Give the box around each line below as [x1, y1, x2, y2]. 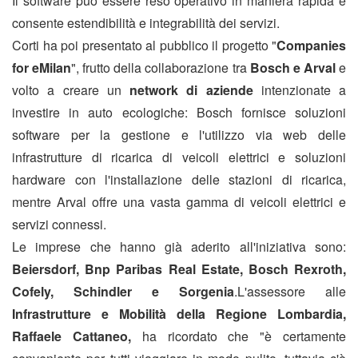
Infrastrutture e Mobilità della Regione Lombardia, [12, 304, 346, 324]
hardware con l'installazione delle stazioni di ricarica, [12, 170, 346, 189]
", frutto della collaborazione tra [71, 58, 250, 78]
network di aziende [129, 81, 253, 100]
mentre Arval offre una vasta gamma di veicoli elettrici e [12, 193, 346, 212]
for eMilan [12, 58, 72, 78]
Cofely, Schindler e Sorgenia [12, 282, 234, 301]
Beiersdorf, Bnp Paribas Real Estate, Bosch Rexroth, [12, 260, 346, 279]
